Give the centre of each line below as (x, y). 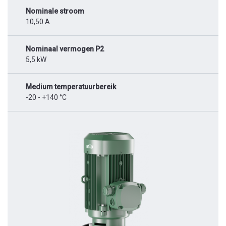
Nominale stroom (55, 11)
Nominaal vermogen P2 (65, 49)
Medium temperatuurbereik (71, 87)
